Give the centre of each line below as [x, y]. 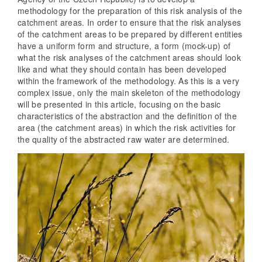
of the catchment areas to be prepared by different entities [130, 34]
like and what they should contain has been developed [122, 69]
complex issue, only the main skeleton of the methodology [129, 92]
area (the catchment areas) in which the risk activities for [127, 127]
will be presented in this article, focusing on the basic [119, 104]
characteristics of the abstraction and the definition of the [127, 116]
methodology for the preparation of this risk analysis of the [130, 10]
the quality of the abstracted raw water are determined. [124, 139]
